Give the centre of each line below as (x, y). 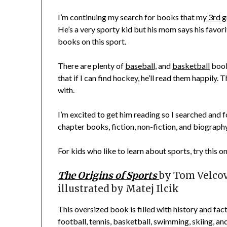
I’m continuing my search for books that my (133, 17)
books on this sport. (92, 42)
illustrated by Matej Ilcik (119, 189)
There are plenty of (92, 66)
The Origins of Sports (109, 176)
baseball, (141, 66)
